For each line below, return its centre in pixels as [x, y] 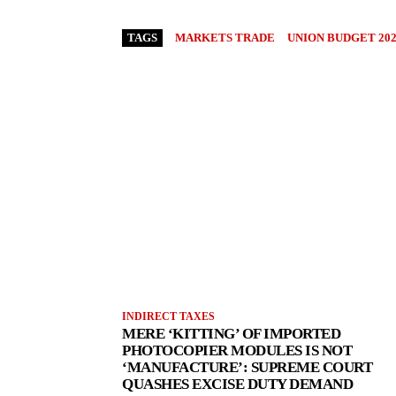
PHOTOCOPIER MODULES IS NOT [237, 350]
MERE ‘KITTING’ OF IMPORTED [231, 333]
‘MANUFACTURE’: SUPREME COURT [247, 367]
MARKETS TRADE [225, 37]
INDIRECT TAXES [168, 316]
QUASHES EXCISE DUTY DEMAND [237, 384]
